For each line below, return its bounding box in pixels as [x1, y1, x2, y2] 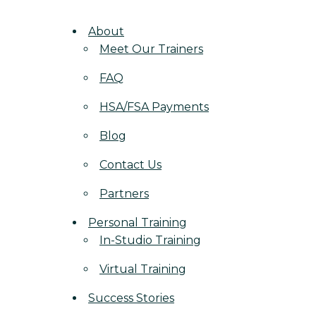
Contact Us [99, 158, 162, 171]
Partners [99, 187, 149, 200]
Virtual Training [99, 262, 186, 276]
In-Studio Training [99, 233, 201, 247]
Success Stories [88, 291, 174, 305]
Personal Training [88, 216, 187, 229]
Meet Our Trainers [99, 42, 203, 56]
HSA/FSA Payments [99, 100, 209, 114]
